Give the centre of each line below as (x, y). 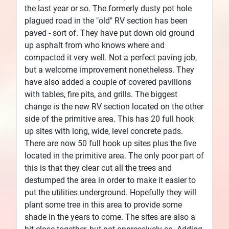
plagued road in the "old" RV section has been (106, 20)
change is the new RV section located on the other (114, 106)
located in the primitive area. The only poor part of (114, 155)
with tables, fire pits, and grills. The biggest (101, 94)
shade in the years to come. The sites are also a (110, 217)
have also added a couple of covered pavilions (108, 82)
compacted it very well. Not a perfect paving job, (111, 57)
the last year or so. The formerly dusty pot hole (108, 8)
